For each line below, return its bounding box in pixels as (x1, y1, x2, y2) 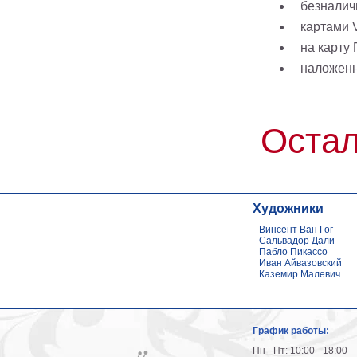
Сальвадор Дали (258, 235, 335, 246)
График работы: (252, 325, 329, 336)
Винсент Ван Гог (258, 224, 333, 235)
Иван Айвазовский (258, 257, 342, 269)
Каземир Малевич (258, 269, 340, 280)
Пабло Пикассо (258, 246, 328, 257)
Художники (252, 202, 324, 215)
